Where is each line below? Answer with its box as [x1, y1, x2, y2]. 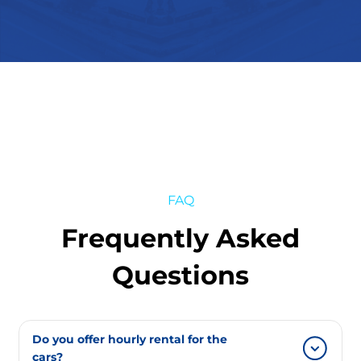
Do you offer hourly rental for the [32, 331, 227, 346]
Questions [112, 259, 249, 291]
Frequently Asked [61, 222, 300, 254]
